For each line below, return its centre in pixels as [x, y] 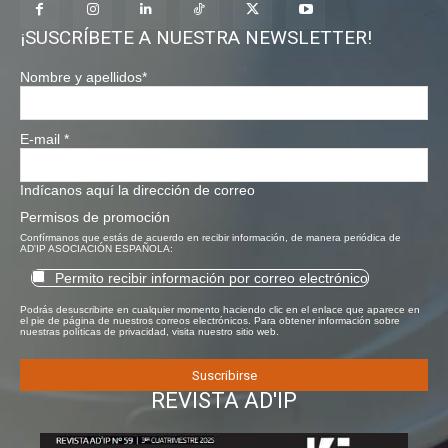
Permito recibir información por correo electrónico [211, 278]
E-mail [42, 139]
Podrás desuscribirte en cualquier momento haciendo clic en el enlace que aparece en [220, 309]
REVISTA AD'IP [224, 400]
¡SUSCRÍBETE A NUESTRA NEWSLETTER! [196, 38]
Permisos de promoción [95, 217]
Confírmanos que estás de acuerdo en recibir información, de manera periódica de [210, 238]
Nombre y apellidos [81, 77]
